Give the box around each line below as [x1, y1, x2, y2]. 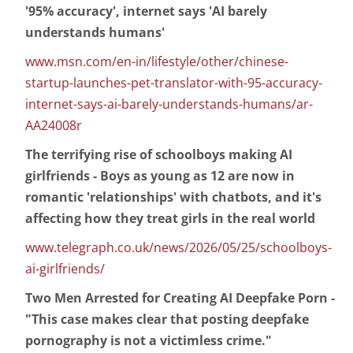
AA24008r [25, 117, 82, 135]
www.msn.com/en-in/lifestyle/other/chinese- [25, 53, 288, 71]
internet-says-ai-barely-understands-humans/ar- [25, 95, 313, 113]
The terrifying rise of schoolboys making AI [25, 146, 292, 164]
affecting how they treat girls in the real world [25, 210, 315, 228]
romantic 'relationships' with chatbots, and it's [25, 188, 321, 206]
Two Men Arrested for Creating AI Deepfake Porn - [25, 289, 335, 307]
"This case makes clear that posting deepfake [25, 310, 309, 329]
